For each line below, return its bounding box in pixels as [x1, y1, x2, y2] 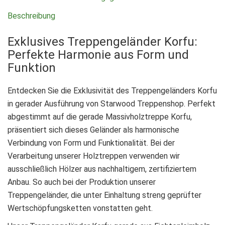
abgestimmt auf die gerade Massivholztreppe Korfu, [8, 111, 192, 122]
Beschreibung [8, 11, 55, 21]
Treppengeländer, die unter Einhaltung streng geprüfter [8, 190, 201, 200]
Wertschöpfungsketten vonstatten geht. [8, 203, 155, 213]
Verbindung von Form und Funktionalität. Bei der [8, 138, 175, 148]
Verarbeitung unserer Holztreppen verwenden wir [8, 151, 180, 161]
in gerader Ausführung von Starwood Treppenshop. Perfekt [8, 98, 215, 108]
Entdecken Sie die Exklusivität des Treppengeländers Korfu [8, 85, 217, 95]
